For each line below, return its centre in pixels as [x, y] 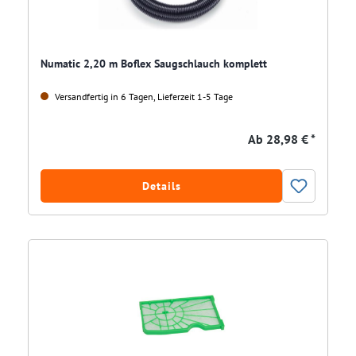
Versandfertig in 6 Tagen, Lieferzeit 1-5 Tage [143, 97]
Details [161, 186]
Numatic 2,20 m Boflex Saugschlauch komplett [154, 64]
